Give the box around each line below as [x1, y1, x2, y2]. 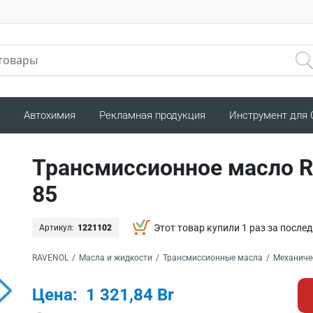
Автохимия [24, 108, 75, 122]
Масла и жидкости [79, 252, 152, 263]
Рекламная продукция [99, 108, 205, 122]
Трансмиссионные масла [163, 252, 263, 263]
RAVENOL [32, 252, 68, 263]
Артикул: [39, 222, 74, 233]
